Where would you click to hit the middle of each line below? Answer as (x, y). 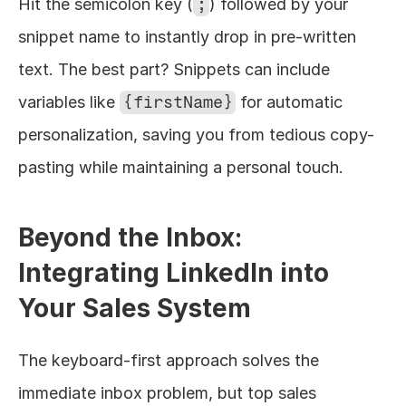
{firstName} (178, 102)
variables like (69, 101)
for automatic (290, 101)
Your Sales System (135, 308)
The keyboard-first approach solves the (169, 360)
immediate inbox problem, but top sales (167, 392)
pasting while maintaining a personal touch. (181, 167)
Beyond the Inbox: (130, 237)
